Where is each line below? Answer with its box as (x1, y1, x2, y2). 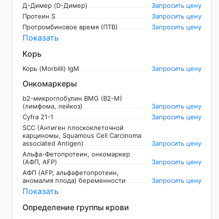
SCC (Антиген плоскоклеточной (22, 124, 124, 132)
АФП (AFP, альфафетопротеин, (22, 169, 119, 177)
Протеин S (22, 12, 55, 21)
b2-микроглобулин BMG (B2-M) (22, 94, 122, 103)
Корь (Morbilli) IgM (22, 65, 79, 73)
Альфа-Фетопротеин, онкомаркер (22, 150, 130, 158)
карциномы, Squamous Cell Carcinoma (22, 131, 141, 140)
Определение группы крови (22, 202, 129, 213)
